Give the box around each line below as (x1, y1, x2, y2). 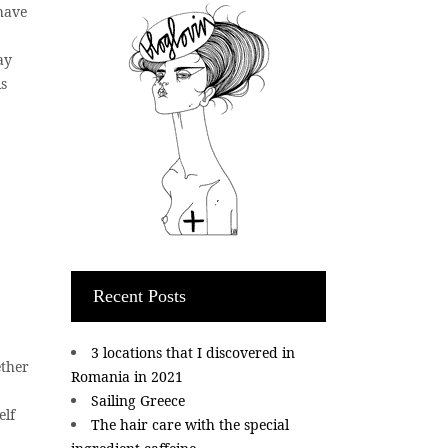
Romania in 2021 (71, 367, 183, 386)
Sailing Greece (91, 391, 185, 410)
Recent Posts (93, 286, 186, 306)
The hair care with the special (91, 415, 289, 434)
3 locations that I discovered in (91, 343, 295, 362)
